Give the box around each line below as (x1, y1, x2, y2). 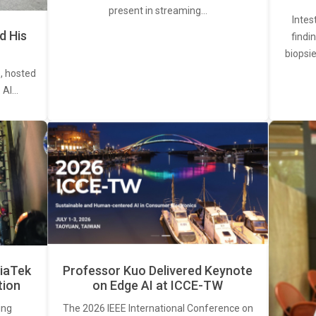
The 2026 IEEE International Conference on (62, 302, 253, 314)
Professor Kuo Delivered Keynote (63, 262, 253, 278)
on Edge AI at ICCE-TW (92, 277, 224, 293)
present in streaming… (108, 5, 207, 17)
